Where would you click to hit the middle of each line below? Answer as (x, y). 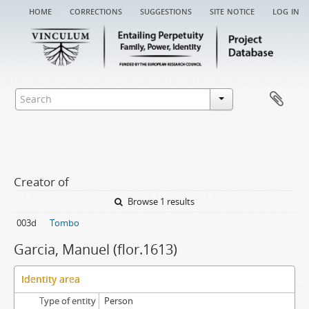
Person (118, 301)
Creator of (41, 182)
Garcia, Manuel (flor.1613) (96, 249)
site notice (232, 10)
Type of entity (67, 301)
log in (286, 10)
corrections (96, 10)
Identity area (51, 279)
